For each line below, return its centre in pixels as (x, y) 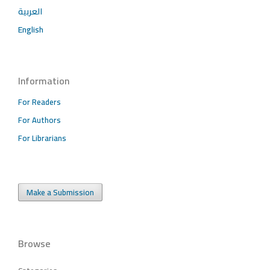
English (31, 29)
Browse (34, 243)
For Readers (39, 102)
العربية (30, 11)
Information (44, 80)
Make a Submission (61, 192)
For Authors (39, 120)
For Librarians (42, 138)
